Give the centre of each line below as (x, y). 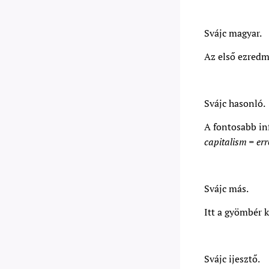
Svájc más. (226, 189)
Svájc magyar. (233, 33)
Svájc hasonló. (235, 103)
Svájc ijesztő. (232, 259)
